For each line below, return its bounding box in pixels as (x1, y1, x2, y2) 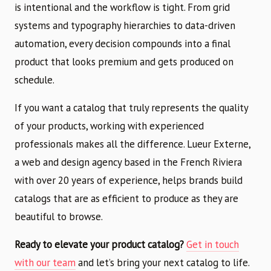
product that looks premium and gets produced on (15, 54, 233, 68)
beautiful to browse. (15, 209, 103, 223)
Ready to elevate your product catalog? (15, 237, 184, 251)
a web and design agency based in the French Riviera (15, 155, 242, 169)
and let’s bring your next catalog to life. (76, 255, 250, 269)
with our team (15, 255, 76, 269)
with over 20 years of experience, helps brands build (15, 173, 243, 187)
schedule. (15, 73, 54, 87)
